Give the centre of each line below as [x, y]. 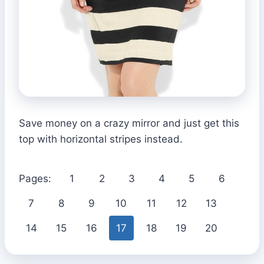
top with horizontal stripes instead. [101, 139]
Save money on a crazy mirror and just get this [129, 123]
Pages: [37, 178]
